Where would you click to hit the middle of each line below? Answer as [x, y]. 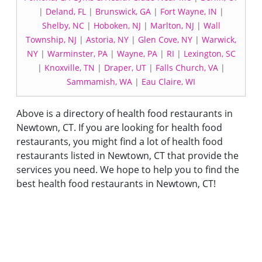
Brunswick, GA [123, 11]
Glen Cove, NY [165, 39]
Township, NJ [51, 39]
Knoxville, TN [69, 68]
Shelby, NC [63, 25]
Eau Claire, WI [168, 82]
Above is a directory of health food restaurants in [125, 113]
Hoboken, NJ [117, 25]
